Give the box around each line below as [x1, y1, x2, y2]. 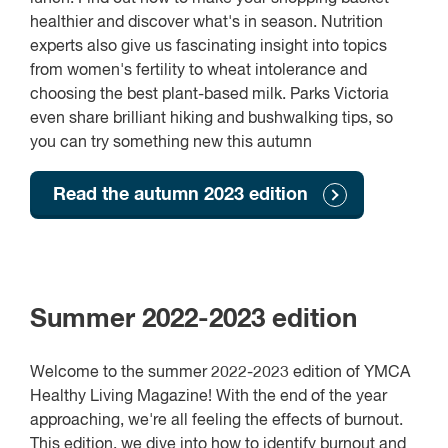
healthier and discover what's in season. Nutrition [30, 14, 383, 31]
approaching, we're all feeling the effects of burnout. [30, 413, 403, 430]
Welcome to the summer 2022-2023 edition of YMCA [30, 365, 410, 382]
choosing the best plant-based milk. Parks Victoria [30, 86, 389, 103]
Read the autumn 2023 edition [53, 185, 308, 204]
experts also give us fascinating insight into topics [30, 38, 387, 55]
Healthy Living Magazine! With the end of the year [30, 389, 387, 406]
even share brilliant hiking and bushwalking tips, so [30, 110, 393, 127]
